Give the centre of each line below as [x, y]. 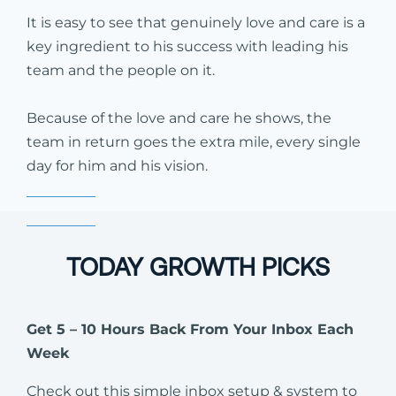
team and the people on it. [121, 70]
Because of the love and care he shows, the [179, 118]
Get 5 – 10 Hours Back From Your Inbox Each [190, 329]
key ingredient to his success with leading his [187, 46]
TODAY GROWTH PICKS [198, 267]
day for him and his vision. [117, 165]
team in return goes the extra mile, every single [194, 141]
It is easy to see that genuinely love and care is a [196, 22]
